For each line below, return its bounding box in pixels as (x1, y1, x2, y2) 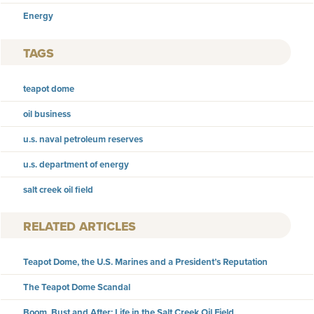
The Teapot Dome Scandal (23, 280, 130, 294)
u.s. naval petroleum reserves (23, 132, 143, 146)
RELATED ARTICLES (23, 217, 136, 236)
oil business (23, 107, 71, 121)
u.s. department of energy (23, 157, 129, 171)
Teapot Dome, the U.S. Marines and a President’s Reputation (23, 255, 268, 269)
